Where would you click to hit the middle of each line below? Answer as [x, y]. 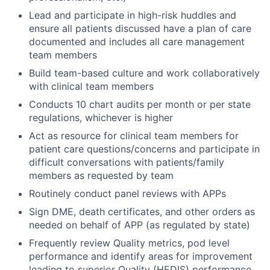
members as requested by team [101, 175]
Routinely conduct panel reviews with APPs [127, 193]
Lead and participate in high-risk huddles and [133, 15]
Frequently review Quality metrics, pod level [129, 243]
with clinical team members [91, 86]
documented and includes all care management [137, 41]
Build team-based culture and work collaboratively [144, 73]
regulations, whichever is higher [101, 117]
